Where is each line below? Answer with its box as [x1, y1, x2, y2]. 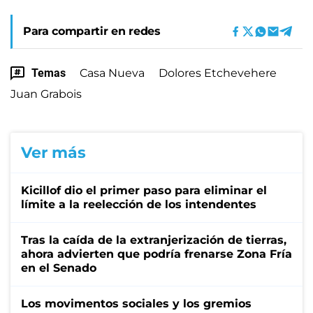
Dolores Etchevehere [159, 66, 277, 80]
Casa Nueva [80, 66, 145, 80]
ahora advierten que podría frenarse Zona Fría [21, 247, 292, 261]
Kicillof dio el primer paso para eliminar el [21, 183, 267, 197]
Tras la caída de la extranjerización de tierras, [21, 233, 286, 247]
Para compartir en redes [23, 24, 161, 38]
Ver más [21, 143, 86, 162]
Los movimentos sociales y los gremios [21, 296, 252, 310]
